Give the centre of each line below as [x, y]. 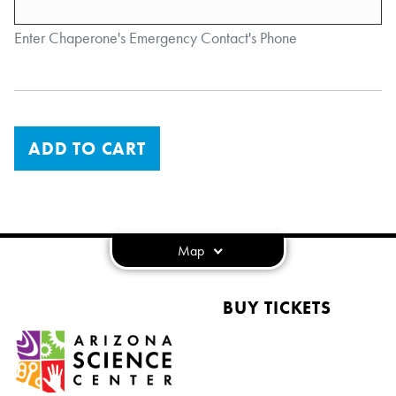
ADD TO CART [87, 148]
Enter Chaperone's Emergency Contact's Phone [156, 38]
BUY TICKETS [277, 308]
